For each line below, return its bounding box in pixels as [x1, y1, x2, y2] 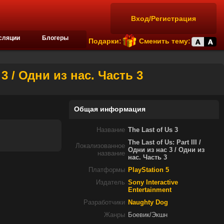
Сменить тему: [139, 37, 190, 45]
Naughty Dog [128, 199, 168, 206]
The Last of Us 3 [128, 126, 178, 133]
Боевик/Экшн [128, 211, 167, 218]
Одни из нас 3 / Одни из [128, 146, 204, 153]
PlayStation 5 [128, 166, 169, 173]
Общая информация [74, 105, 145, 113]
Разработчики [83, 199, 125, 206]
